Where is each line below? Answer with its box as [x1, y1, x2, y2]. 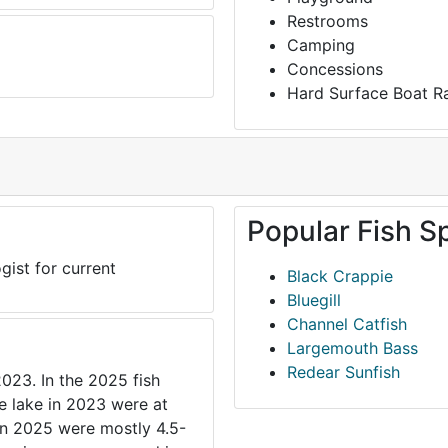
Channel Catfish [287, 314, 407, 335]
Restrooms [287, 11, 368, 32]
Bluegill [287, 290, 341, 311]
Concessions [287, 59, 383, 80]
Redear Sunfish [287, 362, 400, 383]
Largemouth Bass [287, 338, 418, 359]
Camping [287, 35, 355, 56]
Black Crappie [287, 266, 393, 287]
